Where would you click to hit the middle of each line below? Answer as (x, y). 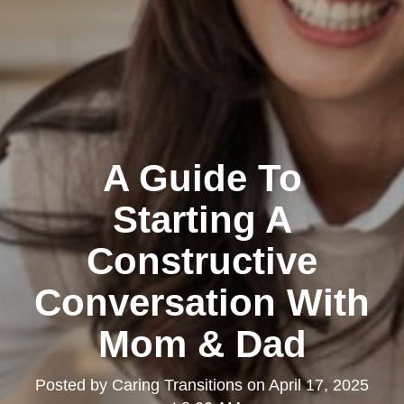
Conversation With (202, 303)
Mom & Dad (202, 344)
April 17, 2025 (319, 386)
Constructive (202, 262)
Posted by (73, 386)
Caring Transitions (177, 386)
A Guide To (202, 179)
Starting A (202, 220)
